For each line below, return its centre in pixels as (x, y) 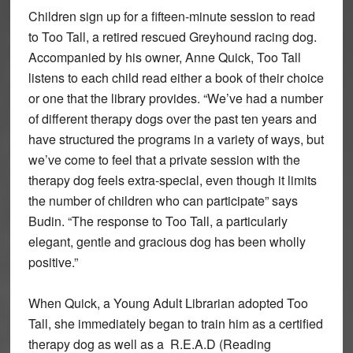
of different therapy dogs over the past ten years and (172, 118)
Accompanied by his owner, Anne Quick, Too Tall (164, 57)
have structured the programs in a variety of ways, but (176, 139)
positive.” (53, 262)
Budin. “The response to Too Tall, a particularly (158, 221)
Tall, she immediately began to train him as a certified (175, 323)
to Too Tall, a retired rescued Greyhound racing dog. (172, 36)
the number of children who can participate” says (163, 200)
